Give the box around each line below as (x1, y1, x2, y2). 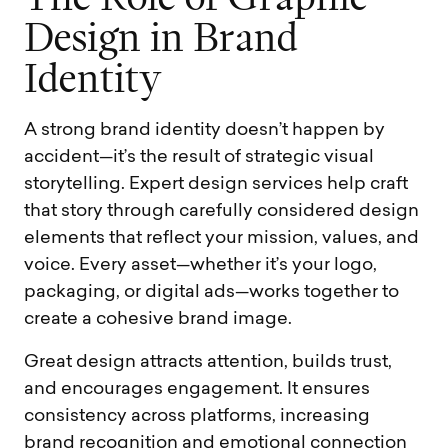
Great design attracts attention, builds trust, (24, 354, 392, 372)
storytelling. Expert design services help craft (24, 176, 408, 194)
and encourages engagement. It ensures (24, 381, 370, 399)
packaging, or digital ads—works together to (24, 284, 399, 302)
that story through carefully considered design (24, 203, 419, 221)
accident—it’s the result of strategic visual (24, 149, 374, 167)
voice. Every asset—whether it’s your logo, (24, 257, 377, 275)
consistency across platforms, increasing (24, 408, 370, 426)
